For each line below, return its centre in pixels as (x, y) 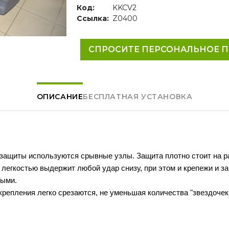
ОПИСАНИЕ (60, 97)
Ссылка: (93, 19)
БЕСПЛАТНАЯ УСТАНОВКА (138, 97)
